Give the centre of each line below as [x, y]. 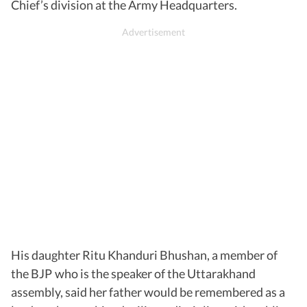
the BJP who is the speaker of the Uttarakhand [133, 273]
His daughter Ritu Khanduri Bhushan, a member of [144, 255]
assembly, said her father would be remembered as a [148, 292]
